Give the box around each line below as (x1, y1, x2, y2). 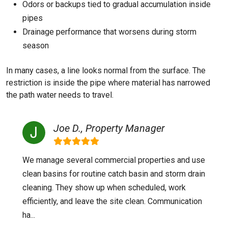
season (22, 41, 49, 50)
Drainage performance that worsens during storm (22, 27, 196, 37)
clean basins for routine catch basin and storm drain (22, 169, 205, 179)
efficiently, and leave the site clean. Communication (22, 196, 202, 206)
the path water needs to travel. (6, 90, 113, 100)
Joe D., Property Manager (53, 122, 165, 134)
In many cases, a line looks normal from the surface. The (6, 66, 206, 75)
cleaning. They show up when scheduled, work (22, 183, 186, 192)
